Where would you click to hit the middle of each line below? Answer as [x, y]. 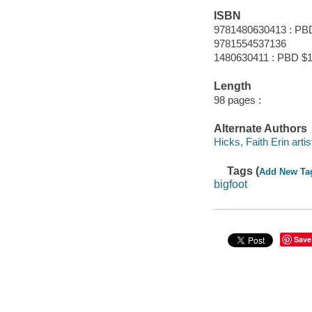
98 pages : [237, 100]
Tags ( [243, 171]
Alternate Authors [260, 128]
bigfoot [230, 185]
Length [232, 86]
